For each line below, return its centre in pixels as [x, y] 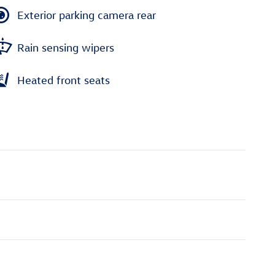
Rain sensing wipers [66, 47]
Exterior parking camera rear [87, 15]
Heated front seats [64, 80]
